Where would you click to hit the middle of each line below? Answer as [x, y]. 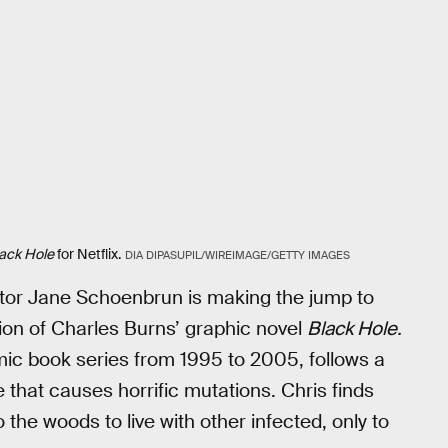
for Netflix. [87, 253]
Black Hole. [354, 329]
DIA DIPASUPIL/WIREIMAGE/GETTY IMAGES [237, 254]
